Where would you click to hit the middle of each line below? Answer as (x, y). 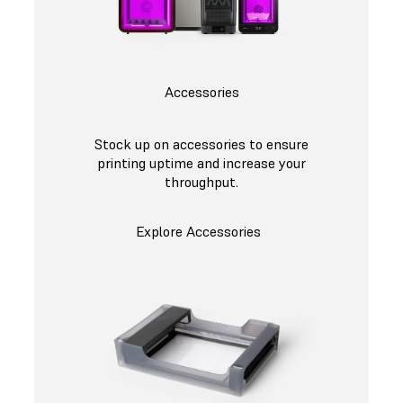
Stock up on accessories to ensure (201, 144)
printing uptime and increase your (201, 163)
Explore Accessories (198, 232)
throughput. (201, 182)
